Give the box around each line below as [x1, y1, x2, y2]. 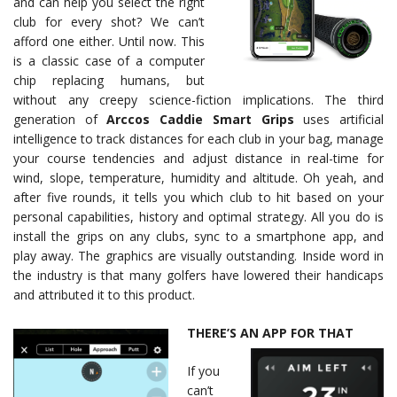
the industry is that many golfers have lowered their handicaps [13, 267, 384, 284]
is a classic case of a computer [13, 52, 205, 70]
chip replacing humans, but [13, 72, 205, 90]
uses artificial [293, 111, 385, 128]
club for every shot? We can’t [13, 13, 205, 31]
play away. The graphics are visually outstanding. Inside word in [13, 247, 384, 265]
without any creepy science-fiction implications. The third [13, 91, 384, 109]
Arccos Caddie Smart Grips [106, 111, 294, 128]
